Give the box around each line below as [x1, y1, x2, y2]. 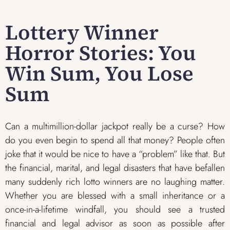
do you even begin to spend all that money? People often [5, 133, 225, 147]
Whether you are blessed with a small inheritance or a [5, 188, 225, 202]
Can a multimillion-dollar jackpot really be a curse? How [5, 119, 225, 133]
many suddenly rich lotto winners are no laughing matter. [5, 175, 225, 188]
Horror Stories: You [5, 39, 196, 67]
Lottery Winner [5, 18, 159, 46]
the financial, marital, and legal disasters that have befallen [5, 161, 225, 175]
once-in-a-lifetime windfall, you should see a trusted [5, 202, 225, 216]
